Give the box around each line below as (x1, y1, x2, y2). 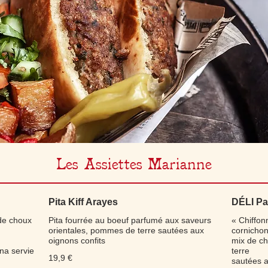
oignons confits (48, 236, 105, 245)
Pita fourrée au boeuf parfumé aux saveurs (48, 215, 211, 225)
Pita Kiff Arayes (48, 197, 118, 207)
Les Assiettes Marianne (56, 156, 212, 173)
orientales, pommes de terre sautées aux (48, 226, 204, 235)
